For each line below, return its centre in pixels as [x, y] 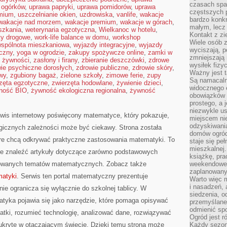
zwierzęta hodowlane [82, 83]
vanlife [126, 14]
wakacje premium [90, 22]
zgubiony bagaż [33, 75]
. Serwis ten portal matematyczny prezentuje [82, 176]
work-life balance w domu [71, 37]
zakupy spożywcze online [106, 52]
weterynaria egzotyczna [60, 30]
